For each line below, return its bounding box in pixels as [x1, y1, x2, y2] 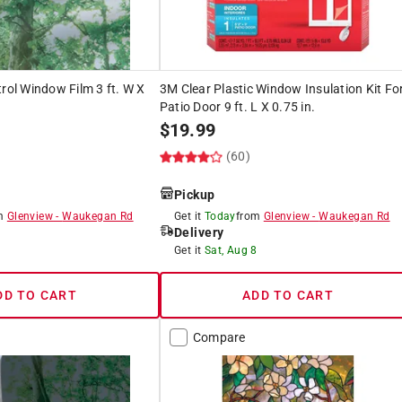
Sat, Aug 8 [204, 243, 258, 257]
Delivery [173, 224, 224, 240]
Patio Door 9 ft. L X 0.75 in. [159, 99, 316, 114]
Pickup [173, 187, 215, 202]
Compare [192, 329, 246, 345]
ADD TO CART [242, 287, 334, 302]
